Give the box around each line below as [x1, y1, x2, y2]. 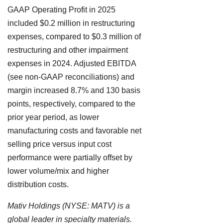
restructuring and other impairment [7, 46, 128, 55]
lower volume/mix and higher [7, 167, 109, 176]
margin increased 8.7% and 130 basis [7, 86, 140, 95]
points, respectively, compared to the [7, 100, 135, 109]
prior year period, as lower [7, 113, 99, 122]
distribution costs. [7, 180, 69, 189]
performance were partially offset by [7, 153, 132, 162]
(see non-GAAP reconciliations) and [7, 73, 134, 82]
